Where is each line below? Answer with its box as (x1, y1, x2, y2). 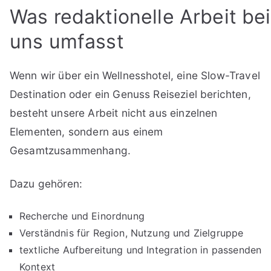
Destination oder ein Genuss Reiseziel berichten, (10, 87, 251, 100)
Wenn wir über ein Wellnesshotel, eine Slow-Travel (10, 68, 260, 82)
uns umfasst (10, 29, 124, 53)
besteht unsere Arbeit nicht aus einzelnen (10, 106, 218, 119)
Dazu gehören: (10, 177, 83, 190)
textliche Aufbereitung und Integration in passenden (19, 243, 262, 256)
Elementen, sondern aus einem (10, 125, 163, 138)
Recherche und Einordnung (19, 209, 145, 222)
